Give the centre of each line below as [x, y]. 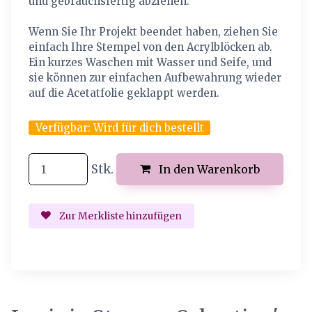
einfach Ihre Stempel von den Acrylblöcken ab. [151, 47]
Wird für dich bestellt [148, 127]
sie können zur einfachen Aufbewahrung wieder [155, 78]
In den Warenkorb [208, 169]
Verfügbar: [64, 127]
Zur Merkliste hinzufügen [119, 216]
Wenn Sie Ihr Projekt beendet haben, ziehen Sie [154, 32]
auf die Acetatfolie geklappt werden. [124, 93]
